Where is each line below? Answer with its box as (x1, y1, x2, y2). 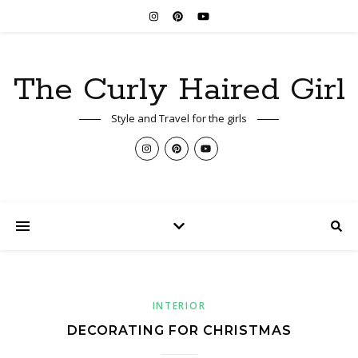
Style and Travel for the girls (111, 111, 247, 125)
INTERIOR (152, 299, 206, 312)
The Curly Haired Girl (13, 70, 345, 110)
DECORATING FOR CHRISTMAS (66, 323, 292, 338)
